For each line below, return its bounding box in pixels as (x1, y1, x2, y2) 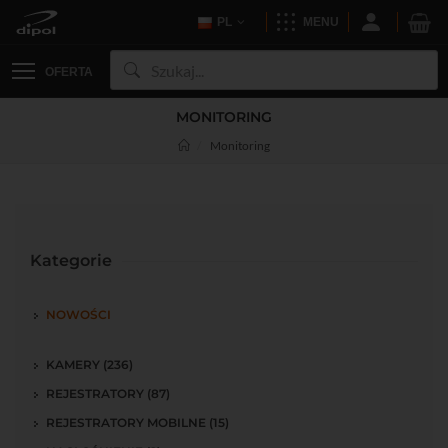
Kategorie (30, 251, 112, 270)
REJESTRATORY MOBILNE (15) (46, 415, 229, 430)
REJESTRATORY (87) (46, 386, 170, 401)
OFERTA (45, 65, 93, 79)
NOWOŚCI (46, 307, 111, 322)
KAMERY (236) (46, 357, 133, 372)
